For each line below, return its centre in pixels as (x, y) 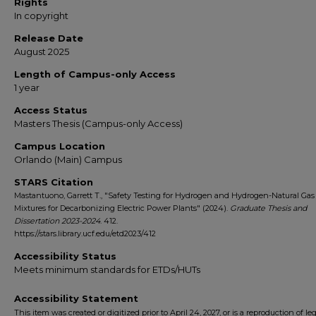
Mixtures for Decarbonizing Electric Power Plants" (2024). (122, 208)
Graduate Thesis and (268, 208)
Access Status (51, 110)
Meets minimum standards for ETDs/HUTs (107, 269)
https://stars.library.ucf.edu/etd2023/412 (85, 233)
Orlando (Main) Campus (68, 159)
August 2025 (42, 51)
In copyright (41, 16)
